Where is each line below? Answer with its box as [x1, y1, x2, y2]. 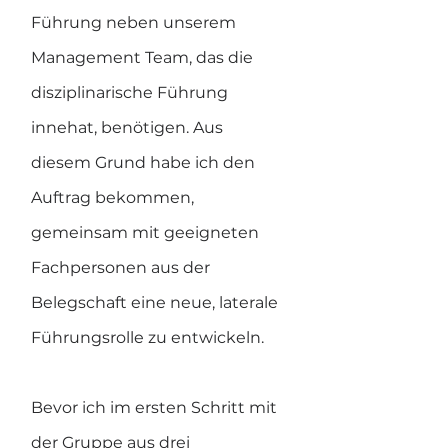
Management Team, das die [31, 48, 257, 67]
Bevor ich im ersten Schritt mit [31, 398, 281, 417]
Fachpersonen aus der [31, 258, 214, 277]
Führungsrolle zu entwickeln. [31, 328, 264, 347]
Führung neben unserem [31, 13, 240, 32]
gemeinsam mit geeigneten [31, 223, 263, 242]
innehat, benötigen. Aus [31, 118, 227, 137]
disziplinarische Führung [31, 83, 232, 102]
